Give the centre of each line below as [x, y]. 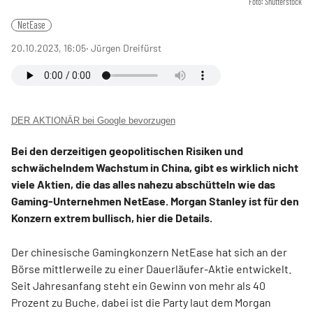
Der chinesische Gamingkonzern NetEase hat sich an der [149, 252]
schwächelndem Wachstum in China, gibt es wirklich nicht [155, 167]
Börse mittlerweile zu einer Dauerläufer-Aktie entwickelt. [151, 269]
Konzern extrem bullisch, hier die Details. [113, 218]
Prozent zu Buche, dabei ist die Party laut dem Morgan [141, 302]
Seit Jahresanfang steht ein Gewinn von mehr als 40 [138, 285]
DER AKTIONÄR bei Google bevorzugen [93, 121]
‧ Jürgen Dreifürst [124, 48]
